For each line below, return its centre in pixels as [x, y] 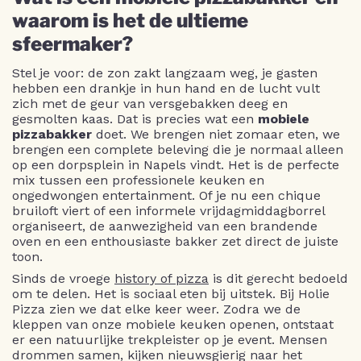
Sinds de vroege [63, 278]
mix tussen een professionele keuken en [138, 180]
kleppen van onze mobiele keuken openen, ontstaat [173, 324]
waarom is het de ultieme [130, 21]
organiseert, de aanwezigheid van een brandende [165, 226]
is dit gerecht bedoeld [278, 278]
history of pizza [162, 278]
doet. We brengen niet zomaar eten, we [216, 134]
